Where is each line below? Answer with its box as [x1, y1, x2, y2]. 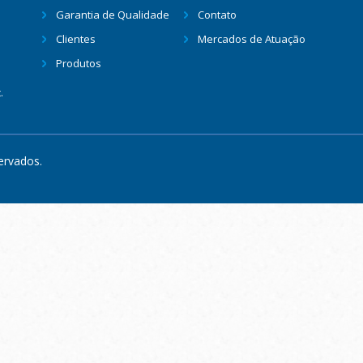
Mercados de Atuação [198, 32, 305, 46]
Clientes [56, 32, 96, 46]
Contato [198, 7, 237, 22]
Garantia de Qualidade [56, 7, 169, 22]
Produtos [56, 56, 101, 70]
